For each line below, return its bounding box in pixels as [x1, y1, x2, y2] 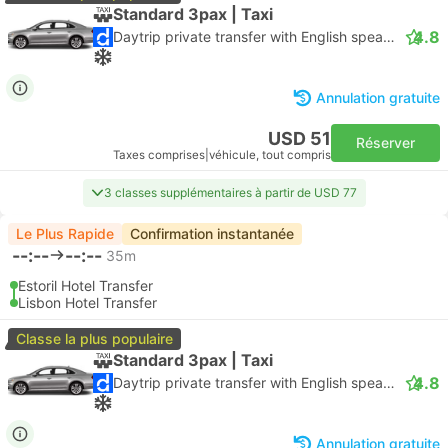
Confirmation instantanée [130, 225, 294, 242]
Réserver [356, 134, 415, 151]
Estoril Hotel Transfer [18, 277, 153, 294]
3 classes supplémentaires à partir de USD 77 [103, 185, 357, 200]
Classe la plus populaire [16, 330, 173, 347]
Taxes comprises [113, 148, 205, 162]
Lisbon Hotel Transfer [18, 294, 157, 311]
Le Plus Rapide [16, 225, 114, 242]
